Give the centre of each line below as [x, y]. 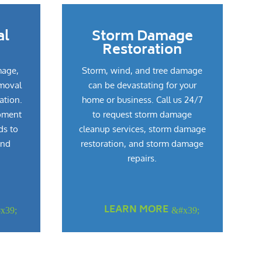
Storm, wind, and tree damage [142, 70]
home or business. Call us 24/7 [142, 99]
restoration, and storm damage [142, 143]
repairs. [142, 158]
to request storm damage [142, 114]
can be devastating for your [142, 85]
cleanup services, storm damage [142, 129]
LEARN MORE [136, 210]
